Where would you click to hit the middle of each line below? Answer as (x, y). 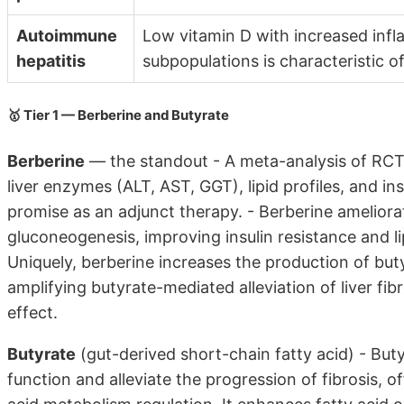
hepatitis (51, 60)
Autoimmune (67, 35)
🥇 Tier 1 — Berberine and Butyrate (118, 115)
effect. (32, 312)
